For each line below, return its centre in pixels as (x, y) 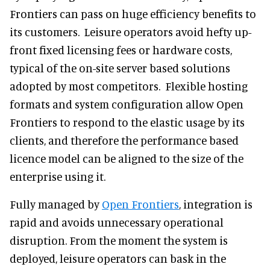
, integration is (216, 204)
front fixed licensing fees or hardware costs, (121, 50)
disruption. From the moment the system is (119, 240)
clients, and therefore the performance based (124, 140)
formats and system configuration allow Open (127, 104)
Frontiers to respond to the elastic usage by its (127, 122)
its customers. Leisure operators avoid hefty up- (130, 32)
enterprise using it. (58, 176)
